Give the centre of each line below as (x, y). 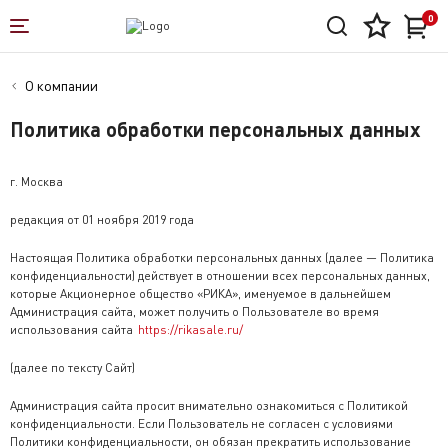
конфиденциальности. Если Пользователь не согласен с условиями (201, 423)
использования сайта (73, 329)
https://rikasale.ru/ (190, 329)
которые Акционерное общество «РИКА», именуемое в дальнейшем (200, 293)
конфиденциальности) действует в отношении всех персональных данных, (220, 275)
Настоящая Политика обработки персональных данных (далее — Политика (222, 257)
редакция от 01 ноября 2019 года (102, 219)
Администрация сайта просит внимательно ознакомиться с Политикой (209, 405)
